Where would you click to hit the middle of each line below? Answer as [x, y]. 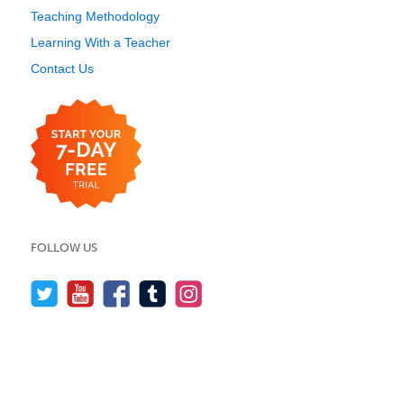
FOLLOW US [64, 248]
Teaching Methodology [95, 16]
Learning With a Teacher [101, 42]
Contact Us [62, 69]
